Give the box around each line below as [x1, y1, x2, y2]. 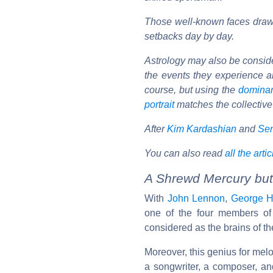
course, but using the [144, 84, 238, 95]
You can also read [144, 147, 225, 158]
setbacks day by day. [144, 30, 234, 41]
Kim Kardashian [167, 123, 236, 134]
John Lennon [167, 193, 225, 204]
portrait [144, 99, 174, 110]
